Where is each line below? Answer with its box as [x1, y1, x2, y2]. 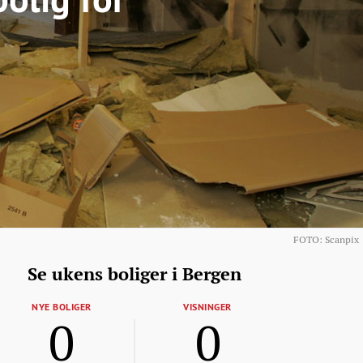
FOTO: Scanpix [293, 233, 359, 246]
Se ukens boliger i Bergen [28, 262, 241, 286]
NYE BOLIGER [32, 301, 92, 314]
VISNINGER [183, 301, 232, 314]
